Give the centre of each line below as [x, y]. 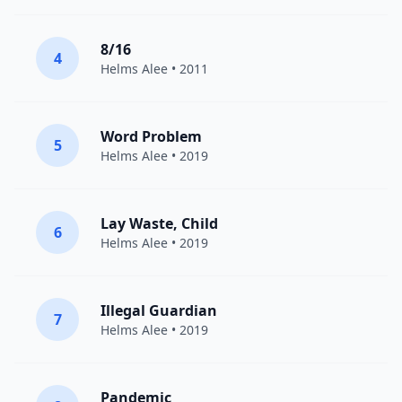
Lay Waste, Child [159, 223]
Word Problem [151, 136]
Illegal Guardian [159, 310]
